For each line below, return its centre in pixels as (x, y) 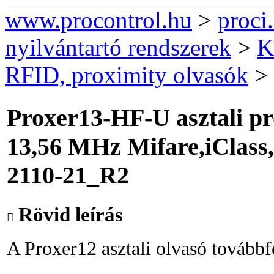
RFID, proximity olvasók (127, 75)
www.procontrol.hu (98, 20)
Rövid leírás (68, 214)
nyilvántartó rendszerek (118, 47)
